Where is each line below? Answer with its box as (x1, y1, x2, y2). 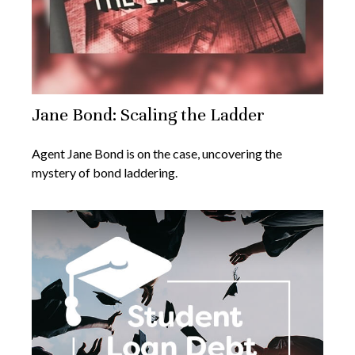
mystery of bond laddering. (32, 164, 177, 180)
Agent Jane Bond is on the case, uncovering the (32, 145, 282, 161)
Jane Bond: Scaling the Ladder (32, 103, 265, 125)
